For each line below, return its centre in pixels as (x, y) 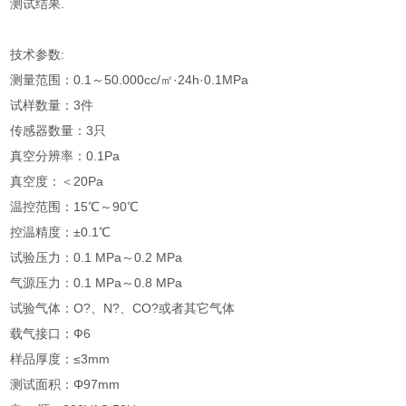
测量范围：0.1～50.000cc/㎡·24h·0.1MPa (130, 80)
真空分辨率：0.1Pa (65, 156)
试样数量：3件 (52, 105)
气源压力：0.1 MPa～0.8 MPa (97, 283)
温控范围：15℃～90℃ (75, 207)
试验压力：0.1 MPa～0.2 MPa (97, 257)
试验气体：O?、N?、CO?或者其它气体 (123, 308)
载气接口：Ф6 (51, 333)
